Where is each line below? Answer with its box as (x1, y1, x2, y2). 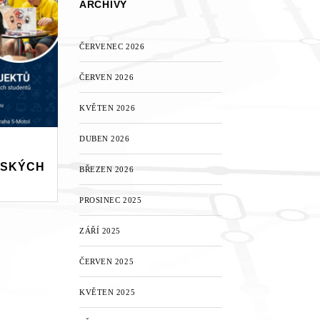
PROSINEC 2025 (79, 196, 142, 204)
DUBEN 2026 (79, 134, 130, 143)
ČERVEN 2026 (79, 73, 134, 81)
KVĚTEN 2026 (79, 104, 136, 112)
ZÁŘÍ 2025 (79, 226, 121, 235)
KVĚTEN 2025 (79, 288, 136, 296)
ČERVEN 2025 (79, 257, 134, 266)
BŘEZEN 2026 (79, 165, 134, 174)
